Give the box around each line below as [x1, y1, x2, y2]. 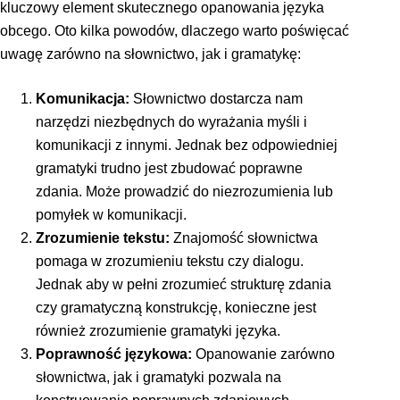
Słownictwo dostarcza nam [129, 90, 303, 106]
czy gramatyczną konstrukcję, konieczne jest [36, 299, 316, 315]
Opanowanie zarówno [192, 346, 335, 362]
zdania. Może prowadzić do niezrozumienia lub [36, 183, 333, 199]
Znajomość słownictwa [170, 229, 318, 246]
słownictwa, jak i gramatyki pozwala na [36, 369, 281, 385]
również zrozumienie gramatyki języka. [36, 322, 280, 338]
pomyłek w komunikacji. [36, 206, 187, 222]
